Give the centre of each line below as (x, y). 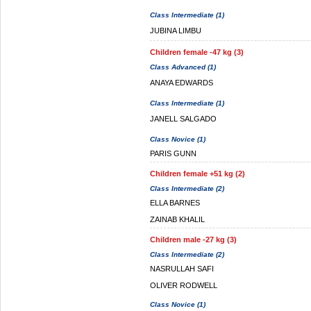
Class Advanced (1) (183, 67)
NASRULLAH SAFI (182, 269)
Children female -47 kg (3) (197, 52)
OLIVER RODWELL (184, 285)
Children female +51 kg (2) (197, 174)
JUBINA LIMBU (176, 31)
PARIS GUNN (173, 153)
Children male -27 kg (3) (193, 239)
